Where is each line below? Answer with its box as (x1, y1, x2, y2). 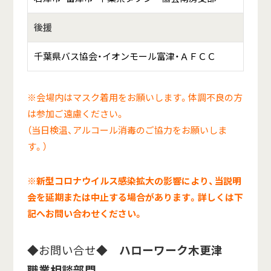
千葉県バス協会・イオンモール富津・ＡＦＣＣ (33, 50, 216, 64)
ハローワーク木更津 (119, 241, 234, 259)
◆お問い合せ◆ (27, 241, 119, 259)
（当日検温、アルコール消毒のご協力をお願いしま (27, 123, 227, 137)
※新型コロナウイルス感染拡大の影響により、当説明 (27, 174, 241, 188)
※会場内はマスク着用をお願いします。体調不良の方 (27, 91, 243, 105)
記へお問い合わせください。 (27, 207, 143, 221)
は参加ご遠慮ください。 (27, 107, 125, 121)
